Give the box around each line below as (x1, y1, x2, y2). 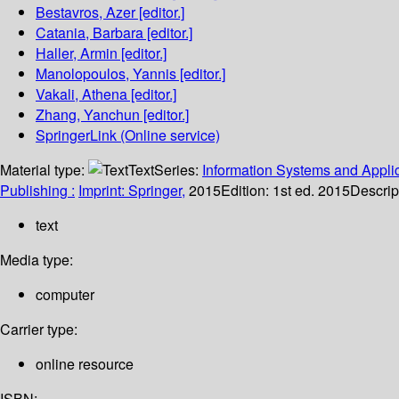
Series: (154, 159, 202, 181)
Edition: (221, 180, 273, 201)
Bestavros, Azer (36, 2, 135, 23)
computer (36, 284, 94, 305)
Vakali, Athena (36, 84, 127, 105)
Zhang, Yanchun (36, 104, 140, 126)
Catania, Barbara (36, 22, 143, 44)
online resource (36, 354, 134, 375)
